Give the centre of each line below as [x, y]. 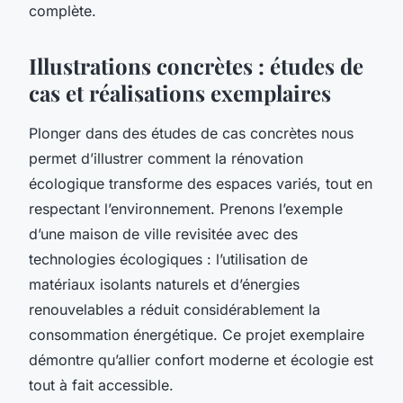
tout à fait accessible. [101, 385]
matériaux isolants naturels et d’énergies [164, 284]
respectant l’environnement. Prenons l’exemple [186, 208]
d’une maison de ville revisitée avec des [163, 233]
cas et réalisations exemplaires [180, 92]
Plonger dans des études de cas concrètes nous [191, 133]
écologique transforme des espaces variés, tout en [201, 183]
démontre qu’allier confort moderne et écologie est [201, 359]
